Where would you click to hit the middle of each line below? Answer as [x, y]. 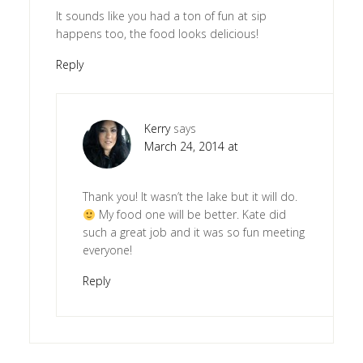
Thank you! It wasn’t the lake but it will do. [190, 197]
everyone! [107, 250]
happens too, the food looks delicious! [157, 34]
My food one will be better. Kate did [190, 215]
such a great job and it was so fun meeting [193, 233]
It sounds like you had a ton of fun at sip [161, 16]
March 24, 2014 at [191, 147]
